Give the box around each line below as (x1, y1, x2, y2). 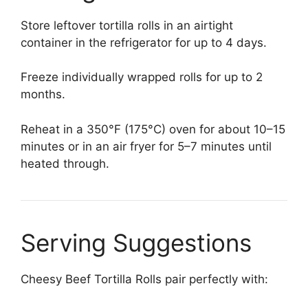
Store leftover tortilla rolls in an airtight (21, 18, 233, 32)
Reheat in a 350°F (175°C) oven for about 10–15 (21, 122, 285, 136)
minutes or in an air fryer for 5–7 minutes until (21, 139, 272, 153)
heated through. (21, 156, 109, 170)
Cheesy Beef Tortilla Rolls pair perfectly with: (21, 272, 268, 286)
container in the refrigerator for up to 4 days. (21, 35, 267, 49)
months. (21, 87, 65, 102)
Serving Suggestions (21, 228, 252, 257)
